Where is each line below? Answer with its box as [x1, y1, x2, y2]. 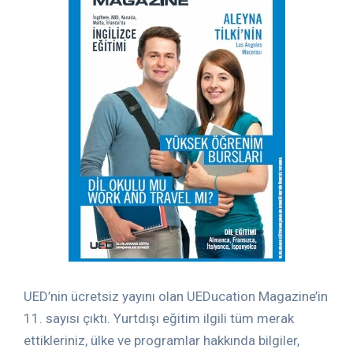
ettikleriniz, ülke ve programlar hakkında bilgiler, [24, 333, 299, 348]
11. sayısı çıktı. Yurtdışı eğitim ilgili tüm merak [24, 310, 294, 326]
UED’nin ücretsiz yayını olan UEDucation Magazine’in [24, 288, 328, 304]
